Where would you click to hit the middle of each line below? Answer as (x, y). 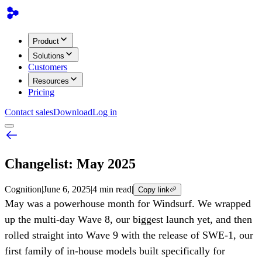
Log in (105, 112)
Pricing (41, 92)
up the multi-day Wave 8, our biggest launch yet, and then (128, 219)
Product (46, 41)
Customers (48, 67)
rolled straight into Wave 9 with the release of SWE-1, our (129, 235)
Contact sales (29, 112)
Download (73, 112)
